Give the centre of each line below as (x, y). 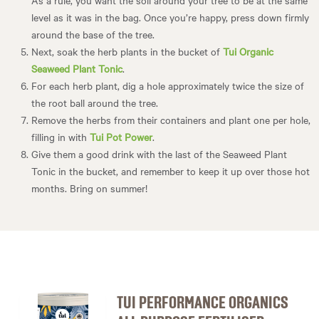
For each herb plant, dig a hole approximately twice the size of (168, 85)
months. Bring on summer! (89, 188)
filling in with (61, 136)
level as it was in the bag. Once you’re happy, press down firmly (170, 17)
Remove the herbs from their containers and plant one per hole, (171, 119)
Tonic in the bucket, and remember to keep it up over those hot (171, 171)
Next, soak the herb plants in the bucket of (127, 51)
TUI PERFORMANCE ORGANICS (203, 303)
